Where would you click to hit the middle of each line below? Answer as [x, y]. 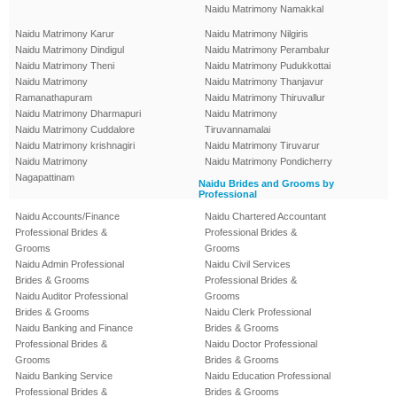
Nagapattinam [45, 178]
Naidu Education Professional [268, 376]
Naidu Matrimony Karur [65, 34]
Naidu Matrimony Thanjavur [264, 82]
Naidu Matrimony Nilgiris [257, 34]
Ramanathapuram [54, 98]
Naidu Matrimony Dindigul [70, 50]
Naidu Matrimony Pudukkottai [268, 66]
